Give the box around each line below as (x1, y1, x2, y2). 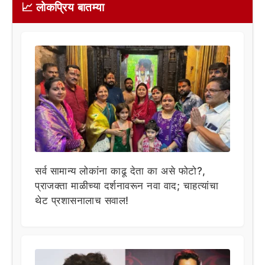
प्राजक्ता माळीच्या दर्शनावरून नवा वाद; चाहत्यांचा (35, 179, 218, 192)
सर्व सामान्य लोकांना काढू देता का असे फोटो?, (35, 164, 206, 177)
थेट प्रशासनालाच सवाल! (35, 194, 129, 206)
